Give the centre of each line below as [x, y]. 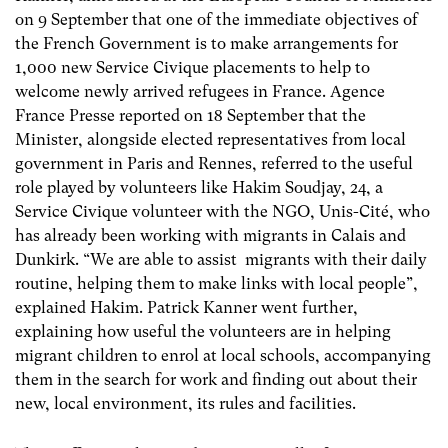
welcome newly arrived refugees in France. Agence [200, 91]
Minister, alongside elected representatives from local [210, 139]
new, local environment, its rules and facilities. [185, 403]
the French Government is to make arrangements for [206, 43]
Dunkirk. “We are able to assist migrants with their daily [221, 259]
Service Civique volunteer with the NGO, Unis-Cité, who [222, 211]
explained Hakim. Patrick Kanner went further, [186, 307]
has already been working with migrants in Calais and [210, 235]
